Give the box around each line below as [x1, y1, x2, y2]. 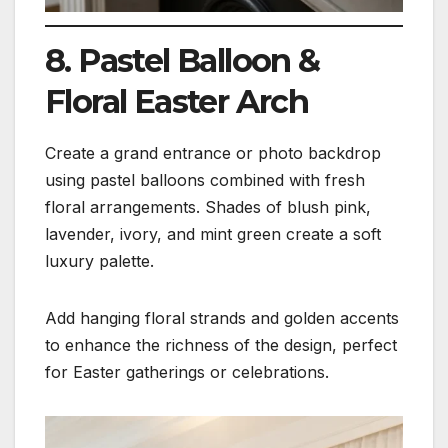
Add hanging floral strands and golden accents [45, 307, 399, 328]
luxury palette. [45, 250, 154, 271]
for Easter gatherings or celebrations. [45, 361, 329, 382]
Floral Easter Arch [45, 81, 309, 121]
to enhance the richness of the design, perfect [45, 334, 397, 355]
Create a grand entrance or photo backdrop [45, 142, 381, 163]
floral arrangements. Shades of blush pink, [45, 196, 371, 217]
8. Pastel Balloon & [45, 40, 320, 80]
